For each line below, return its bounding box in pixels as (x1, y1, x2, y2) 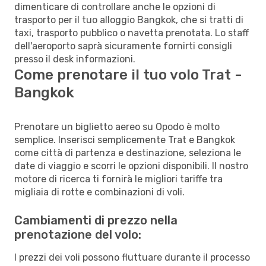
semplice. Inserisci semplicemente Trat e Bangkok (14, 134, 235, 145)
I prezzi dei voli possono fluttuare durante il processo (14, 251, 250, 263)
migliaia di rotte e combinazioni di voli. (14, 186, 185, 198)
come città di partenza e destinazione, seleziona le (14, 147, 241, 159)
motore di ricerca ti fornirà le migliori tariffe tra (14, 173, 223, 185)
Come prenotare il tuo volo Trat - (14, 66, 242, 83)
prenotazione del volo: (14, 227, 141, 242)
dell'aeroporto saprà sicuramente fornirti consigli (14, 40, 232, 52)
